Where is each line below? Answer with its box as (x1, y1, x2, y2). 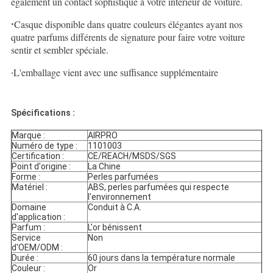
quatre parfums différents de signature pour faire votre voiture (10, 30, 245, 44)
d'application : (11, 212, 65, 222)
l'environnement (87, 192, 151, 202)
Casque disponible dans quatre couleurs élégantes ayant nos (13, 18, 243, 31)
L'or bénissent (87, 222, 142, 233)
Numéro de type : (11, 141, 77, 151)
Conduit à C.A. (87, 202, 141, 213)
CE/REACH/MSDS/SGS (87, 151, 176, 161)
